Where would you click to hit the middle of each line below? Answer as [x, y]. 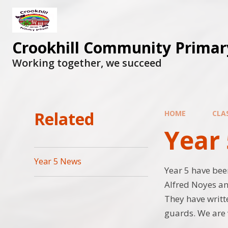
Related [64, 119]
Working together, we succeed [87, 63]
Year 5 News [58, 162]
